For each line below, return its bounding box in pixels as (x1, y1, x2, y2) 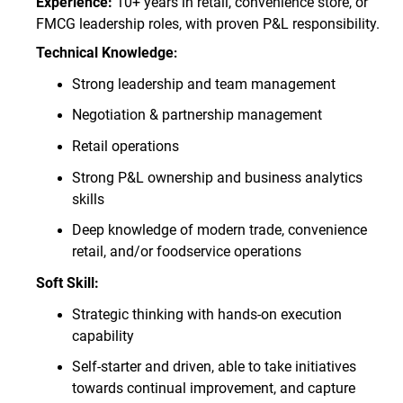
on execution (261, 305, 342, 323)
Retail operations (72, 137, 179, 155)
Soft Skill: (36, 273, 99, 291)
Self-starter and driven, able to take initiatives (72, 358, 356, 376)
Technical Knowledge (36, 43, 174, 61)
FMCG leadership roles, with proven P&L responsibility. (36, 14, 380, 32)
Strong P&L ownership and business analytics (72, 168, 363, 186)
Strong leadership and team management (72, 75, 336, 93)
